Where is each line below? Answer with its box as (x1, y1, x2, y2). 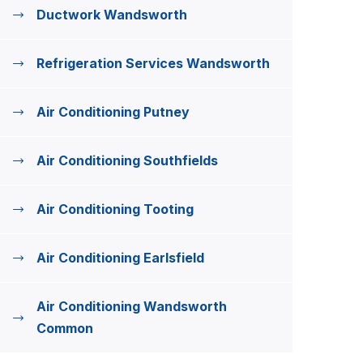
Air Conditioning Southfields (36, 152, 218, 169)
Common (36, 320, 93, 336)
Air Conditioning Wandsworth (36, 298, 227, 314)
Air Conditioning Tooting (36, 201, 194, 217)
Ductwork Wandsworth (36, 6, 187, 23)
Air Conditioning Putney (36, 104, 190, 120)
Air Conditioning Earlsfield (36, 250, 204, 266)
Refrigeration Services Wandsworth (36, 55, 270, 71)
